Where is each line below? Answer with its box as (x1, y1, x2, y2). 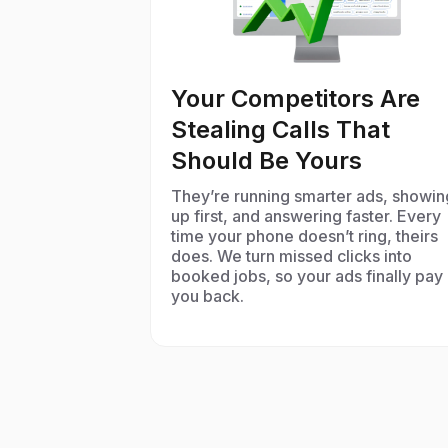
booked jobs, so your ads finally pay (171, 266, 443, 286)
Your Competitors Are (171, 84, 420, 113)
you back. (171, 286, 244, 306)
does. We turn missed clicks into (171, 246, 412, 266)
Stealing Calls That (171, 115, 390, 144)
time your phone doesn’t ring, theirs (171, 226, 438, 246)
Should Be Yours (171, 146, 362, 175)
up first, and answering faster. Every (171, 206, 441, 226)
